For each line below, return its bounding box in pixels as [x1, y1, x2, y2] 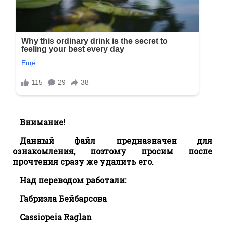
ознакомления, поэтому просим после [13, 145, 212, 156]
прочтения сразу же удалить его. [13, 156, 154, 167]
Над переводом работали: [20, 174, 126, 185]
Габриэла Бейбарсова [20, 193, 107, 204]
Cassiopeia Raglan [20, 211, 92, 222]
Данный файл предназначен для [20, 135, 212, 146]
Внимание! [20, 116, 65, 127]
